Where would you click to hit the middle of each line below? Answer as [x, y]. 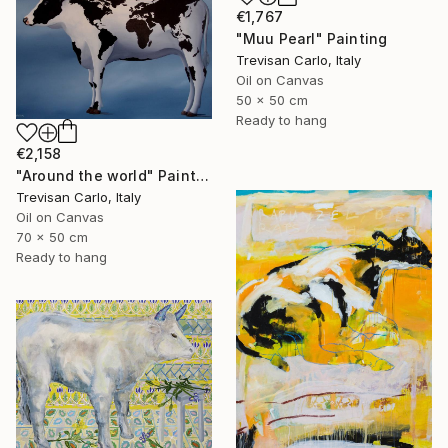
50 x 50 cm [272, 100]
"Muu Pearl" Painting [312, 39]
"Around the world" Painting [202, 176]
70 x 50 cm [52, 237]
